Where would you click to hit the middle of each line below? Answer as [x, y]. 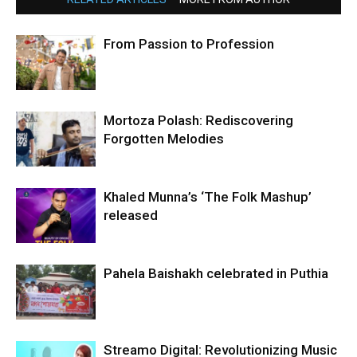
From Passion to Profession [189, 44]
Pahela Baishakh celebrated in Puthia [216, 273]
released [131, 215]
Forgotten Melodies [164, 139]
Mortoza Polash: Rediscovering [198, 120]
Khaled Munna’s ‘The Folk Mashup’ [208, 197]
